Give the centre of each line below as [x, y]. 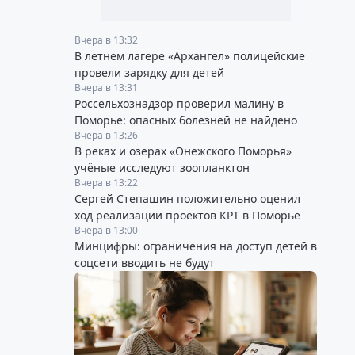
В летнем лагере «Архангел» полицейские [190, 56]
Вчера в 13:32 [106, 40]
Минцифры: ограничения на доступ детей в [196, 246]
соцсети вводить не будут [145, 263]
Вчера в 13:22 [106, 183]
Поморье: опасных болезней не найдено [186, 120]
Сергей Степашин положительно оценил [187, 199]
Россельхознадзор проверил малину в [179, 104]
